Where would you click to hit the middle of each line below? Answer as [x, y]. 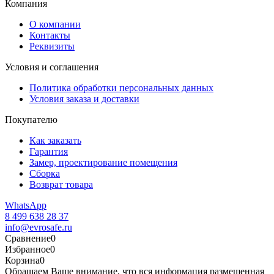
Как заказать [55, 140]
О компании [55, 24]
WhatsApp [26, 205]
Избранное [28, 249]
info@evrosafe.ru [39, 227]
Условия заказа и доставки [84, 98]
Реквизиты [52, 46]
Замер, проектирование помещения [103, 162]
